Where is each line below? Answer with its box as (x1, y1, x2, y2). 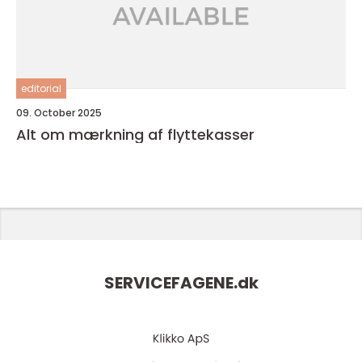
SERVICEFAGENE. (103, 271, 238, 295)
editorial (21, 82, 61, 95)
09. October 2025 (16, 106, 102, 120)
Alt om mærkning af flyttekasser (16, 124, 255, 145)
